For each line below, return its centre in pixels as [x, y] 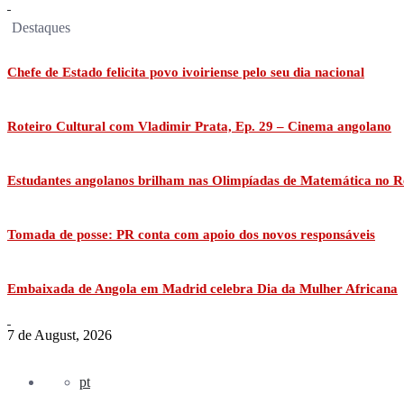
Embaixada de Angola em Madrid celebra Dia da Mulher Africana [202, 288]
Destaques [41, 28]
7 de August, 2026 [60, 335]
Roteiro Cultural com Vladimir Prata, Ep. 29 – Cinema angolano [199, 127]
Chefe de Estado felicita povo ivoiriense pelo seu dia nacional [186, 73]
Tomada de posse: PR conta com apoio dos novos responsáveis [191, 235]
